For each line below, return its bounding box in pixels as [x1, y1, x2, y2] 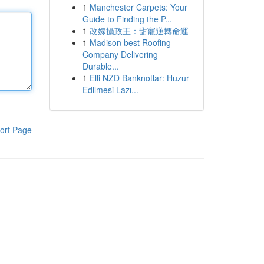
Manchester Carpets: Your [89, 1, 187, 13]
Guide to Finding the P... [82, 13, 172, 25]
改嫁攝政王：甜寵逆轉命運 [89, 25, 189, 37]
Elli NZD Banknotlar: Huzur [89, 72, 189, 84]
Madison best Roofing [89, 37, 171, 48]
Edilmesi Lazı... [82, 84, 138, 95]
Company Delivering [82, 48, 158, 60]
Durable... [82, 60, 119, 72]
